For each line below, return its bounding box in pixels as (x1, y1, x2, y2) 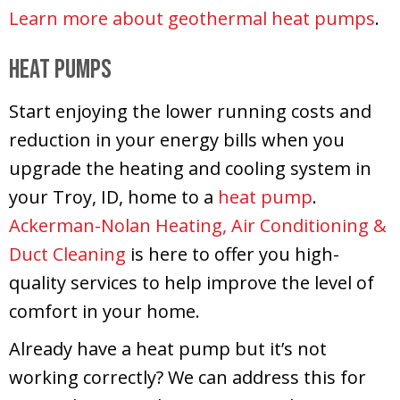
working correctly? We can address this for (9, 364, 366, 389)
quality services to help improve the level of (9, 270, 374, 295)
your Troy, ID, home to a (9, 184, 218, 209)
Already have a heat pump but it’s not (9, 336, 327, 361)
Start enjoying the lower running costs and (9, 98, 371, 123)
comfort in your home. (9, 298, 200, 323)
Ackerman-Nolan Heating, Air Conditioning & (9, 212, 387, 237)
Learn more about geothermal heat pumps (9, 5, 375, 30)
